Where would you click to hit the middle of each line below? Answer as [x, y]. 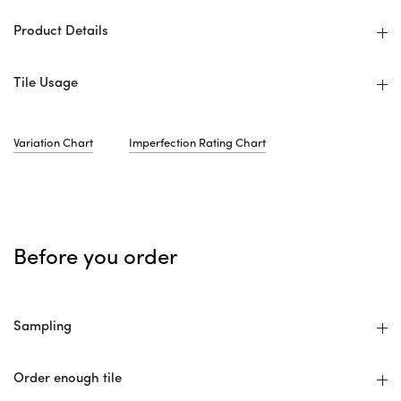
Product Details [61, 32]
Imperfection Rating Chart [197, 144]
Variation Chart [53, 144]
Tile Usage [46, 84]
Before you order [95, 259]
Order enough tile [68, 379]
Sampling [43, 327]
